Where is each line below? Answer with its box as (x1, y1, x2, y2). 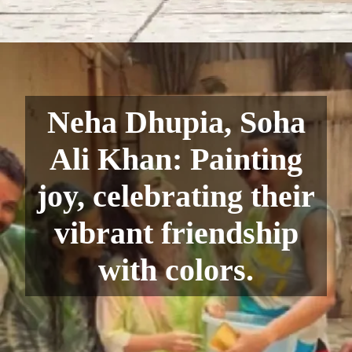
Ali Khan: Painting (49, 141, 302, 177)
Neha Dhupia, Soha (46, 104, 306, 140)
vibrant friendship (53, 214, 299, 251)
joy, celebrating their (37, 178, 315, 214)
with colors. (98, 251, 254, 288)
